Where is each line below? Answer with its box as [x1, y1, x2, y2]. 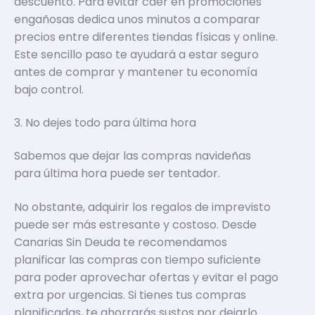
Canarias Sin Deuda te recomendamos [14, 233, 227, 250]
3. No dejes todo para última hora [14, 115, 196, 131]
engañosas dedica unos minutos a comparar [14, 11, 260, 27]
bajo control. [14, 81, 86, 98]
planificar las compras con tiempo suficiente [14, 251, 261, 268]
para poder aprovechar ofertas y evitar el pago [14, 269, 278, 285]
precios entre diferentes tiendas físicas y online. [14, 28, 278, 45]
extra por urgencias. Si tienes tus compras [14, 286, 246, 303]
